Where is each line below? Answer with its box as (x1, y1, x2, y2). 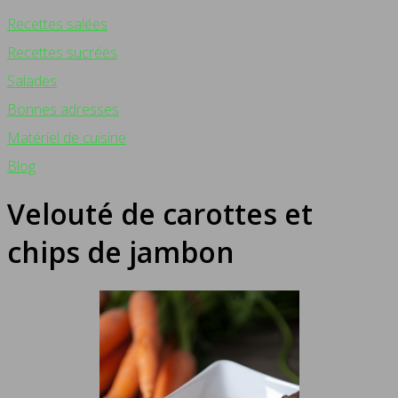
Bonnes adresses (7, 99, 119, 119)
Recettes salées (7, 14, 107, 34)
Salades (7, 71, 57, 91)
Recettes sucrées (7, 43, 117, 62)
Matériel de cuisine (7, 128, 126, 147)
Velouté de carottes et (7, 195, 313, 234)
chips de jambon (7, 233, 235, 272)
